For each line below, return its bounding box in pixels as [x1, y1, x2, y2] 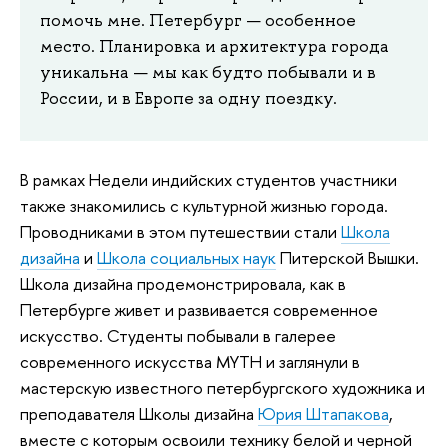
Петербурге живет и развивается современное [20, 297, 378, 321]
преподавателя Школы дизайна [20, 401, 258, 425]
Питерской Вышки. [276, 245, 419, 269]
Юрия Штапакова [258, 401, 389, 425]
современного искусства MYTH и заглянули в [20, 349, 360, 373]
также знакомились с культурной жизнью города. [20, 193, 388, 217]
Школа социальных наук [97, 245, 276, 269]
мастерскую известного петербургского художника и [20, 375, 425, 399]
